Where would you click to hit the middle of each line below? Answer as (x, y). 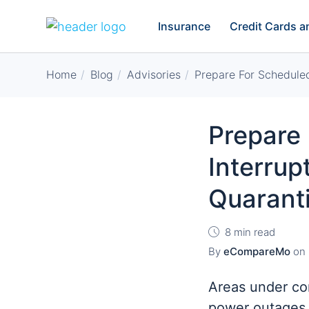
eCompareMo (257, 251)
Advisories (154, 74)
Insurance (184, 26)
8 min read (250, 232)
